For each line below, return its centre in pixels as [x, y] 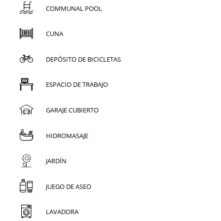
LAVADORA [62, 212]
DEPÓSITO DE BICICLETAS [83, 59]
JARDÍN [56, 161]
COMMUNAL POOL [74, 8]
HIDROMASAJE [67, 135]
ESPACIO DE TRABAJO [77, 85]
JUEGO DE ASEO [68, 186]
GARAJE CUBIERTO [72, 110]
